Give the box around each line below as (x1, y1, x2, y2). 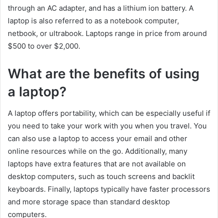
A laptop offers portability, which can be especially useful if (8, 109, 210, 118)
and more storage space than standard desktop (8, 197, 170, 206)
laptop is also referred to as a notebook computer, (8, 16, 179, 25)
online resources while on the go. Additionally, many (8, 146, 187, 156)
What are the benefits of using (8, 65, 200, 82)
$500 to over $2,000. (8, 41, 80, 51)
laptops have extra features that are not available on (8, 159, 186, 168)
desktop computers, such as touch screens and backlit (8, 172, 195, 181)
